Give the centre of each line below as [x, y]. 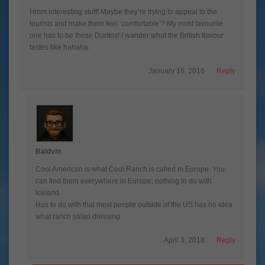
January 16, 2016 [177, 71]
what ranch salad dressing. [79, 216]
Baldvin [48, 151]
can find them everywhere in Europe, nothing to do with [124, 181]
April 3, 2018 [184, 240]
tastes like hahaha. [60, 47]
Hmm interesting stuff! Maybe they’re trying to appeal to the [123, 12]
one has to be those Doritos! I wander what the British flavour [127, 35]
